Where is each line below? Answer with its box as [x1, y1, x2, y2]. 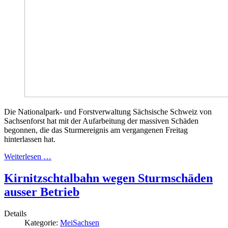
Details [4, 209, 26, 218]
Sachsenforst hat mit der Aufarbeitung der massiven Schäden [4, 117, 198, 126]
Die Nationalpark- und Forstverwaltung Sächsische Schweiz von [4, 107, 212, 117]
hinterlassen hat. [4, 135, 55, 144]
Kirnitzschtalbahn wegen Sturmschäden [4, 172, 213, 185]
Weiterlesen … [4, 152, 51, 161]
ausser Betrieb [4, 185, 79, 199]
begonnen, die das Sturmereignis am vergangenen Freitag [4, 126, 188, 135]
